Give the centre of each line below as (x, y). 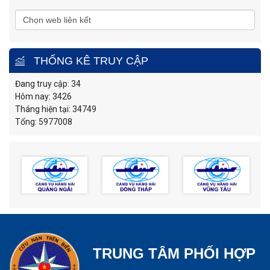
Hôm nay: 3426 (43, 97)
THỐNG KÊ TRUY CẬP (91, 61)
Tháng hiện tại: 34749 (56, 109)
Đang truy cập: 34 (48, 84)
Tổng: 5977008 (44, 122)
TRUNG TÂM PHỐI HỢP (174, 254)
